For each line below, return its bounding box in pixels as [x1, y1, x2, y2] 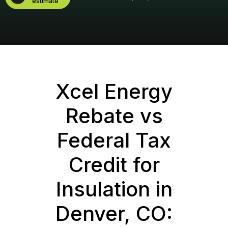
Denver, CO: [55, 201, 173, 226]
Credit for [68, 152, 160, 177]
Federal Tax [57, 127, 171, 153]
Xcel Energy [55, 78, 173, 104]
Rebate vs [65, 103, 163, 128]
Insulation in [55, 176, 173, 202]
